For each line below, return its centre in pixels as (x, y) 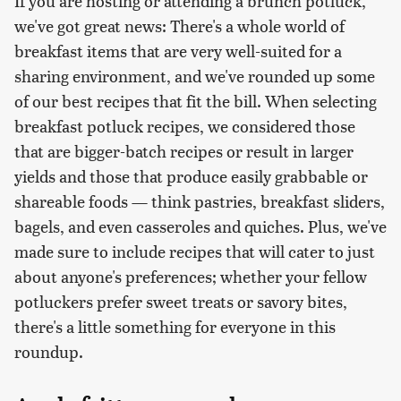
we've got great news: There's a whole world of (179, 25)
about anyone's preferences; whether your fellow (191, 276)
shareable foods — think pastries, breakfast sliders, (200, 200)
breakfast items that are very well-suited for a (178, 50)
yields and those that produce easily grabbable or (191, 175)
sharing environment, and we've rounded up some (195, 75)
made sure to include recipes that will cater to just (195, 251)
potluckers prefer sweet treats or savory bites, (181, 301)
